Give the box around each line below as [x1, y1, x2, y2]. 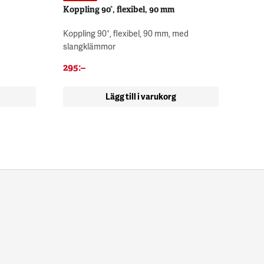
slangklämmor [62, 40, 115, 52]
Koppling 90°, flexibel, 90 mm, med [62, 27, 189, 39]
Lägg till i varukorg [105, 90, 176, 102]
